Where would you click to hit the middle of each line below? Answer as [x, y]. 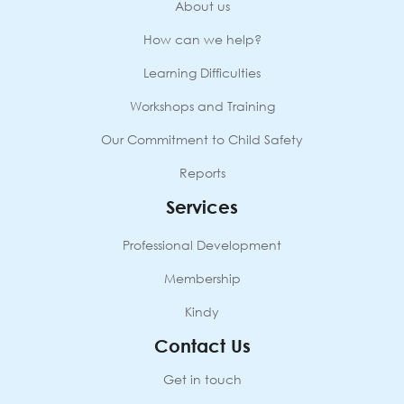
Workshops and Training [202, 106]
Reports [202, 172]
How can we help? [202, 39]
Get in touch [202, 379]
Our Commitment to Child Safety [202, 139]
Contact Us [202, 345]
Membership [202, 278]
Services [202, 207]
